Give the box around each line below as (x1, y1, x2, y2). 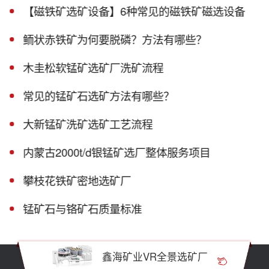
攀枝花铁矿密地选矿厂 (23, 172, 131, 189)
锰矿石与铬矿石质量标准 (23, 201, 142, 217)
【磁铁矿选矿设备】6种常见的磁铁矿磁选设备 (23, 3, 246, 19)
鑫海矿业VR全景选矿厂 (102, 249, 208, 264)
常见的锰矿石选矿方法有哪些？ (23, 88, 175, 104)
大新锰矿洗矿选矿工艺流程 (23, 116, 153, 132)
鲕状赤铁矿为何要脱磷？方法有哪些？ (23, 31, 207, 47)
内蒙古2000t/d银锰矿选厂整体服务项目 (23, 144, 211, 160)
